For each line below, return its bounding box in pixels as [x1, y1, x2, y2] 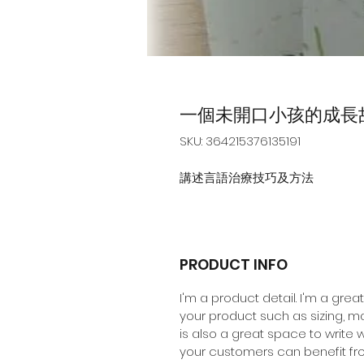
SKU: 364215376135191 [180, 132, 301, 149]
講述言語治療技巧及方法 [180, 169, 314, 186]
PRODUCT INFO [180, 254, 288, 275]
